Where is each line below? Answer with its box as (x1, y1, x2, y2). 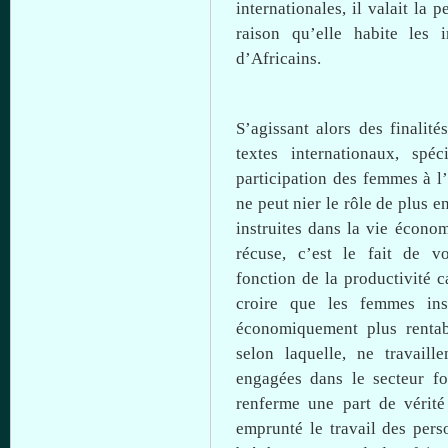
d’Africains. (236, 49, 321, 68)
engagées (236, 369, 302, 388)
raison (236, 24, 292, 43)
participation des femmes (236, 169, 424, 188)
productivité (344, 269, 432, 288)
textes (236, 144, 278, 163)
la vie (341, 219, 395, 238)
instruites (236, 219, 309, 238)
